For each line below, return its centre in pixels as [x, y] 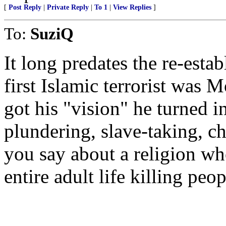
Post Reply [25, 7]
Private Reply [68, 7]
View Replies [132, 7]
